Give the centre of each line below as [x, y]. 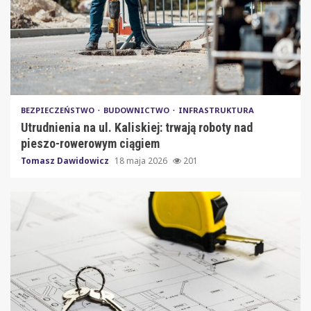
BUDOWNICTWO [137, 110]
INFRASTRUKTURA [216, 110]
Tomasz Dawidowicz [66, 160]
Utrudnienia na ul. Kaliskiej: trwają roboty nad [137, 127]
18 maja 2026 [142, 160]
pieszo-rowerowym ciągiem [90, 143]
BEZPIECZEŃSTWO [59, 110]
